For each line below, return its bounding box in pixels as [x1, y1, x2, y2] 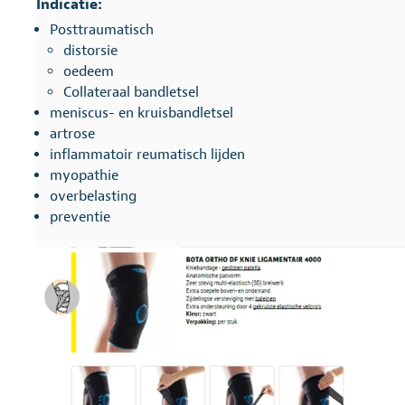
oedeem [63, 62, 114, 80]
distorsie [63, 42, 118, 60]
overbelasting [50, 187, 137, 205]
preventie [50, 208, 110, 226]
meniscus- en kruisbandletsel [50, 104, 233, 122]
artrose [50, 125, 95, 143]
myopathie [50, 166, 118, 184]
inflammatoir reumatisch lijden [50, 146, 245, 164]
